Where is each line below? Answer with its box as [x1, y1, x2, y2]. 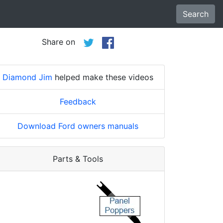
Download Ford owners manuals [17, 120, 138, 131]
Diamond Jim [2, 72, 52, 82]
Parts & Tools [52, 153, 103, 164]
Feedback [59, 96, 96, 107]
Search [183, 9, 209, 19]
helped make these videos [52, 72, 153, 82]
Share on [41, 37, 83, 47]
